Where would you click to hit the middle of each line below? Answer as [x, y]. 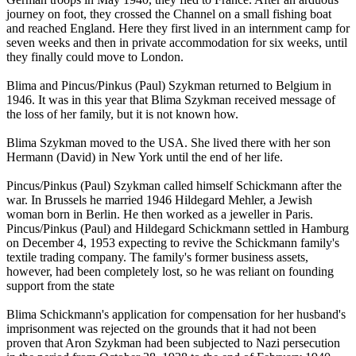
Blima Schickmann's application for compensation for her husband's [176, 315]
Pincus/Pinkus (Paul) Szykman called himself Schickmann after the [174, 186]
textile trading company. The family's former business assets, [157, 257]
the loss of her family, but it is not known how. [122, 114]
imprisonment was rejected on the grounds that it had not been [161, 329]
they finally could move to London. [95, 57]
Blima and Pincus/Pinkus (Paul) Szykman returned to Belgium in [169, 86]
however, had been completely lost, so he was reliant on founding [170, 272]
